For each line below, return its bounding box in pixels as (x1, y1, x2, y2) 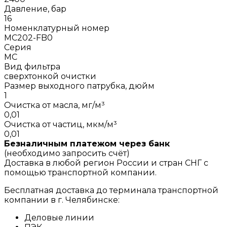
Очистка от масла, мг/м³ (4, 100, 105, 110)
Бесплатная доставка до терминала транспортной (4, 185, 218, 195)
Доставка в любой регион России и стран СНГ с (4, 158, 208, 168)
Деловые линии (24, 212, 94, 222)
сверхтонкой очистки (4, 71, 96, 81)
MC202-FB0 (4, 32, 53, 43)
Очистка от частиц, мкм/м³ (4, 119, 117, 129)
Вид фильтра (4, 61, 60, 71)
